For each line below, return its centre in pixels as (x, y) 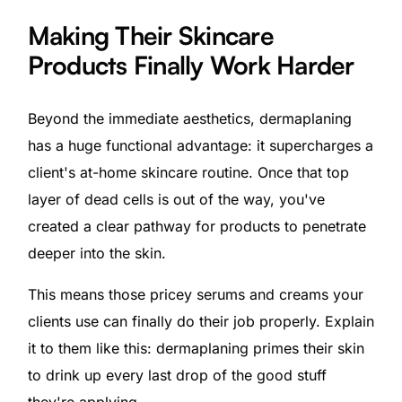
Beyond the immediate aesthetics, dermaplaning (189, 118)
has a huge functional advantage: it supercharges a (200, 145)
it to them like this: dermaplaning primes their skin (196, 348)
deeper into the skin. (96, 253)
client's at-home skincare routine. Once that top (188, 172)
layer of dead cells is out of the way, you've (176, 199)
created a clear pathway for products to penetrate (197, 226)
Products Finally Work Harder (191, 65)
